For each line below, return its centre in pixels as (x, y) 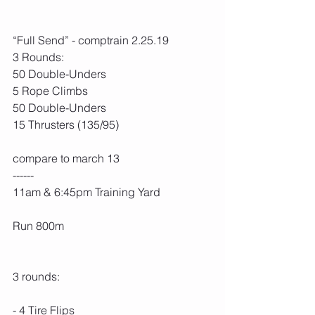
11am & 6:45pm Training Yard (86, 192)
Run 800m (38, 225)
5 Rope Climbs (50, 90)
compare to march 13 (66, 158)
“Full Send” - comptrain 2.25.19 (91, 40)
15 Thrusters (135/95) (66, 124)
